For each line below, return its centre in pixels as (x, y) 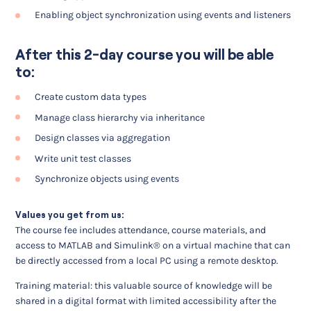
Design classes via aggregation (103, 138)
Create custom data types (91, 97)
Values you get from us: (70, 215)
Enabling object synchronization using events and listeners (163, 15)
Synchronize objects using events (107, 179)
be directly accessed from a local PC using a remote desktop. (147, 261)
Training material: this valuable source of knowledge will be (144, 286)
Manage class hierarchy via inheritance (120, 117)
